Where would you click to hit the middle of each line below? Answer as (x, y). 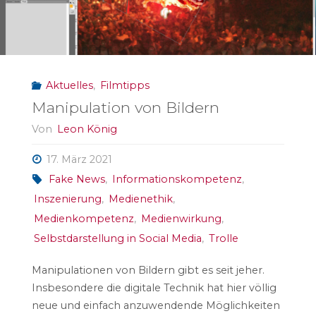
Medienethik (140, 199)
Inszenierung (67, 199)
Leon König (87, 129)
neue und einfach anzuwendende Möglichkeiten (156, 306)
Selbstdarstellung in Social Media (117, 239)
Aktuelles (69, 85)
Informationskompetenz (177, 180)
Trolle (223, 239)
